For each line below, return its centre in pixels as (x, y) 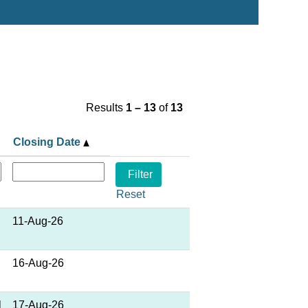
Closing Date (48, 142)
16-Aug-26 (38, 263)
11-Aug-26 (38, 221)
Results (106, 108)
